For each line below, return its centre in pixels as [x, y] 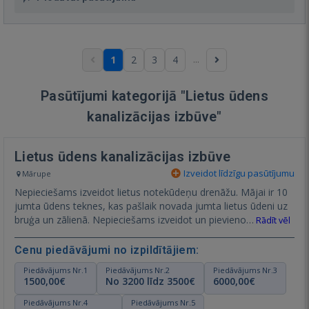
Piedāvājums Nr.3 [245, 270]
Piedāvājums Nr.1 [56, 270]
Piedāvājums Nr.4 [56, 302]
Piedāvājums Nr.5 [163, 302]
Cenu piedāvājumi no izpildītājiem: [107, 250]
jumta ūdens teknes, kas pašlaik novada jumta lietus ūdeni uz [151, 206]
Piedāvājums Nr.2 [138, 270]
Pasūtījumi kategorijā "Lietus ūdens [154, 96]
